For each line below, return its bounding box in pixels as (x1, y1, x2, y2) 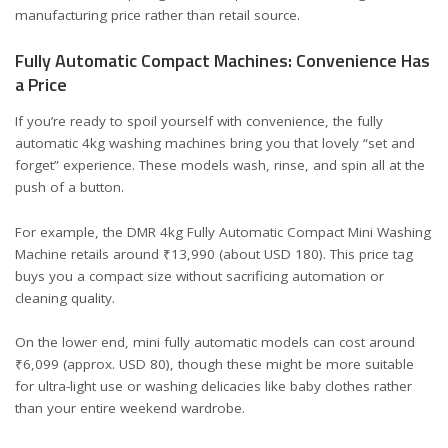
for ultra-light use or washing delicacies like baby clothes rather (15, 377, 412, 395)
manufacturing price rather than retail (15, 6, 254, 24)
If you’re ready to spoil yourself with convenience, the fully (15, 112, 383, 130)
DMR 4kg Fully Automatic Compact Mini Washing (127, 222, 431, 241)
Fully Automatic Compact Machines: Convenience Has (15, 46, 430, 74)
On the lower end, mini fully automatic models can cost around (15, 333, 415, 351)
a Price (15, 70, 67, 98)
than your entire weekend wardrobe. (15, 399, 245, 417)
